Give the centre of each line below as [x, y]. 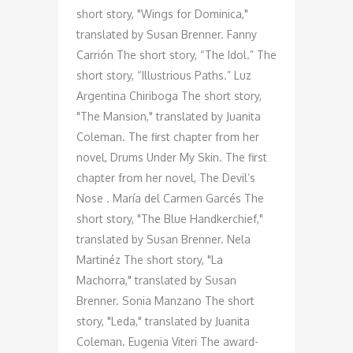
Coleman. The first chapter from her [168, 137]
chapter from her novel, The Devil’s [166, 178]
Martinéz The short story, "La [150, 260]
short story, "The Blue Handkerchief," [170, 219]
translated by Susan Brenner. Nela [163, 239]
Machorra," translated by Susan [156, 280]
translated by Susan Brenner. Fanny [167, 34]
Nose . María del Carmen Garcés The [170, 198]
